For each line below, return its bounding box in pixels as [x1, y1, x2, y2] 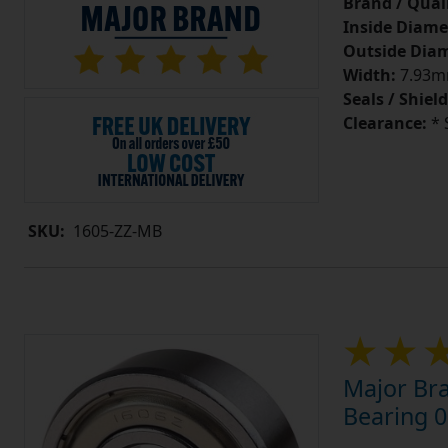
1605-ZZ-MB [73, 219, 162, 242]
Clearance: [342, 112, 427, 135]
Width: [342, 64, 396, 87]
